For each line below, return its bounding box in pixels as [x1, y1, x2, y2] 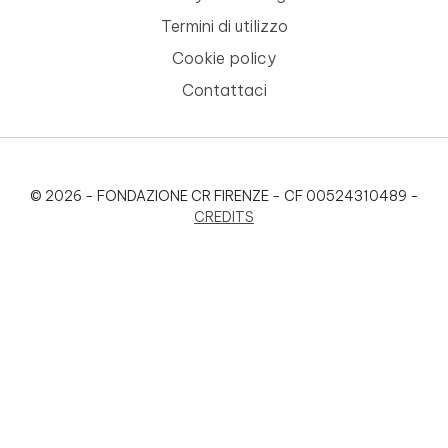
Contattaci [181, 79, 267, 100]
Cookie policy [172, 47, 276, 68]
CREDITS [194, 207, 254, 226]
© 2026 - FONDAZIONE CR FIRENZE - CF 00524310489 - [29, 186, 419, 205]
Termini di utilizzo [160, 15, 288, 36]
